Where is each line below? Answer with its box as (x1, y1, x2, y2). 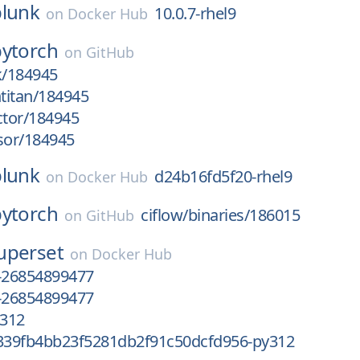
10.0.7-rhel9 (154, 2, 236, 24)
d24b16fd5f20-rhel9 (154, 166, 292, 187)
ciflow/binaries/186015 (141, 204, 301, 226)
